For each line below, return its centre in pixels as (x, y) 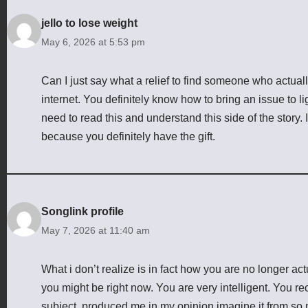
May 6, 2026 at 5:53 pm (93, 42)
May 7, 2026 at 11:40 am (96, 230)
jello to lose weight (89, 23)
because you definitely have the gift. (128, 136)
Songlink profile (82, 211)
